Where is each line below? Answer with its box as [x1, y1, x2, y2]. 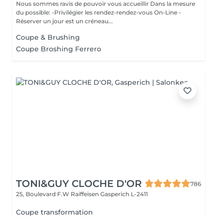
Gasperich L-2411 [100, 190, 148, 198]
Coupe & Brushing [16, 33, 80, 42]
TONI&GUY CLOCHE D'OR [16, 178, 142, 189]
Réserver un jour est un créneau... [16, 17, 113, 25]
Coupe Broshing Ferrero [16, 45, 101, 53]
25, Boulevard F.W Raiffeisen [16, 190, 100, 198]
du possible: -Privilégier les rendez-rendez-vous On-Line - [16, 9, 181, 16]
